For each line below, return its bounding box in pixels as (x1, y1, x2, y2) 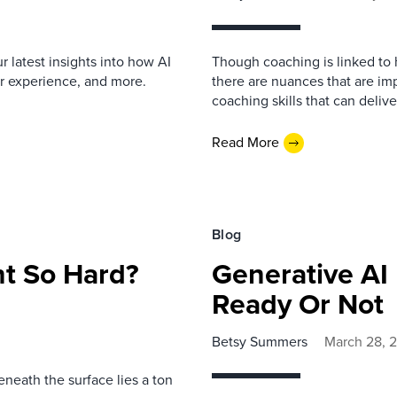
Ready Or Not (212, 282, 384, 325)
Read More (212, 132, 279, 152)
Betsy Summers (212, 331, 307, 352)
